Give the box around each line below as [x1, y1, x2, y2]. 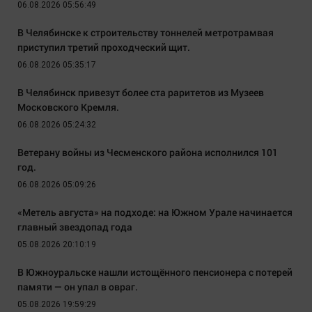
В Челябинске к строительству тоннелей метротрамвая [17, 26, 274, 40]
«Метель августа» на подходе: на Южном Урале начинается [17, 205, 292, 219]
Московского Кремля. [17, 100, 119, 114]
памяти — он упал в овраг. [17, 280, 138, 294]
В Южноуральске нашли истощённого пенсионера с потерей [17, 265, 292, 279]
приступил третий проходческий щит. [17, 40, 190, 54]
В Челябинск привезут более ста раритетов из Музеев [17, 86, 264, 100]
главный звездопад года [17, 220, 132, 234]
